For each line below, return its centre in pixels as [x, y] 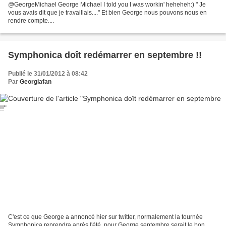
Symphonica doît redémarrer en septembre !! [105, 55]
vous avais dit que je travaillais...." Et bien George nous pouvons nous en [107, 13]
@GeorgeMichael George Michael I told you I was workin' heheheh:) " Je [107, 5]
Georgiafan [36, 82]
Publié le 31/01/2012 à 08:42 [48, 74]
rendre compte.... [31, 21]
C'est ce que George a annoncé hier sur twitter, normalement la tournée [105, 217]
